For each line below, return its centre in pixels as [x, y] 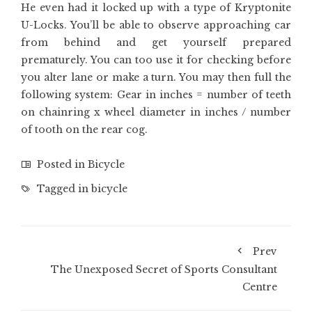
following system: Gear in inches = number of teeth [156, 95]
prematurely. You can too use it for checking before [156, 60]
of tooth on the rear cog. [84, 130]
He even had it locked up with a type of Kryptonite [156, 8]
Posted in [61, 165]
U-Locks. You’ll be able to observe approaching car [156, 25]
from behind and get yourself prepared [156, 43]
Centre [260, 287]
